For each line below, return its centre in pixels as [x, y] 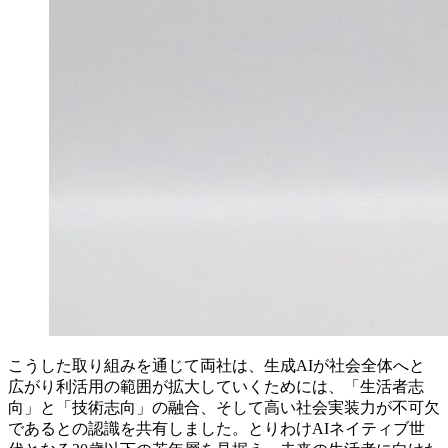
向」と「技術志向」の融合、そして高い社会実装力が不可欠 [224, 407]
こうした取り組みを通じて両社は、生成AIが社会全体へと [216, 365]
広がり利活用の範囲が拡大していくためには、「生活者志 [216, 386]
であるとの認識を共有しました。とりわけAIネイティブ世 [216, 428]
